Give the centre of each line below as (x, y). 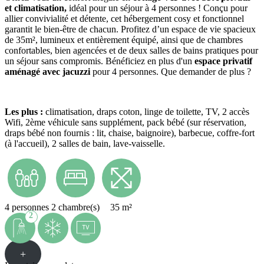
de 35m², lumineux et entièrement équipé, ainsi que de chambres (124, 40)
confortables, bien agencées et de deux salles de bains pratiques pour (131, 51)
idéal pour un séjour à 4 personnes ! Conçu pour (157, 8)
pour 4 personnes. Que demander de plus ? (172, 72)
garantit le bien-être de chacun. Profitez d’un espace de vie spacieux (130, 29)
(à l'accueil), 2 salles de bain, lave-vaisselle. (85, 144)
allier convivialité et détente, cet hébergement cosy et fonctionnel (124, 19)
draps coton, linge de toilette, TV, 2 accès (173, 112)
